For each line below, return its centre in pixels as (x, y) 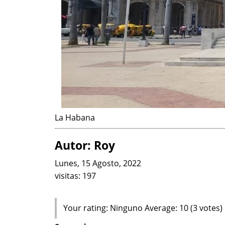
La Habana (75, 118)
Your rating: (86, 208)
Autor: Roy (85, 145)
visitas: (69, 176)
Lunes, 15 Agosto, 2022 (98, 163)
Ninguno (126, 208)
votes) (210, 208)
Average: (162, 208)
